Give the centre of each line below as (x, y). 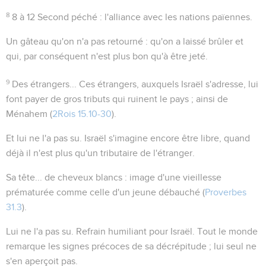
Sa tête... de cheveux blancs (64, 177)
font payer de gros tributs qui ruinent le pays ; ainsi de (117, 99)
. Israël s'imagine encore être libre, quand (165, 138)
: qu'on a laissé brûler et (193, 41)
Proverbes (226, 192)
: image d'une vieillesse (172, 177)
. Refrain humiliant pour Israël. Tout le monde (164, 231)
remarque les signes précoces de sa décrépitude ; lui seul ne (131, 246)
